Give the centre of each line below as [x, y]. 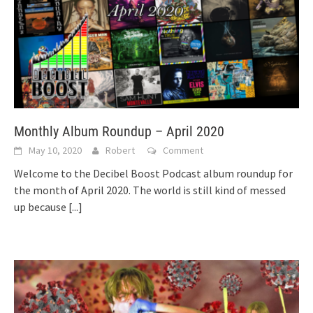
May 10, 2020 [55, 151]
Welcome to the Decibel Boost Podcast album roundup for [153, 174]
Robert [120, 151]
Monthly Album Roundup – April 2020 [119, 132]
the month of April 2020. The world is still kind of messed [150, 190]
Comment [183, 151]
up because [41, 207]
